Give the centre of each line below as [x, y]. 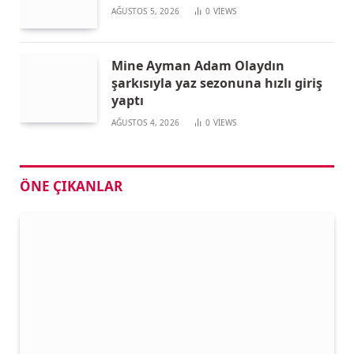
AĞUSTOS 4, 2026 [145, 123]
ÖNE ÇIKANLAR [71, 186]
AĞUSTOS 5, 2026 [145, 11]
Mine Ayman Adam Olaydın [198, 66]
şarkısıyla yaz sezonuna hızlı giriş [217, 83]
